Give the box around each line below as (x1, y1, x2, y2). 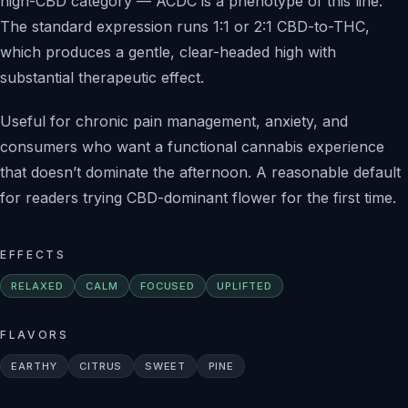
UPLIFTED (217, 280, 272, 292)
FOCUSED (139, 280, 196, 292)
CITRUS (78, 360, 123, 372)
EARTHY (11, 360, 57, 372)
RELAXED (11, 280, 64, 292)
